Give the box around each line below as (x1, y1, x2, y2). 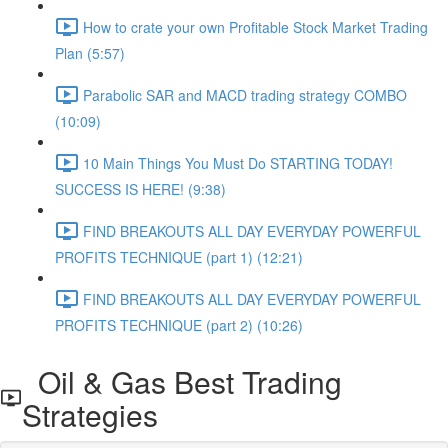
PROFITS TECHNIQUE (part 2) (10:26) (55, 315, 303, 335)
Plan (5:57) (55, 43, 125, 63)
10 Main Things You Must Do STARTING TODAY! (83, 152, 393, 173)
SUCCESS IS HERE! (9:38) (55, 179, 226, 199)
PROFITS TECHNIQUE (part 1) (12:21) (55, 247, 303, 267)
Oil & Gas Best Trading (22, 360, 343, 403)
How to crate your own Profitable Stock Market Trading (83, 16, 428, 37)
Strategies (22, 393, 159, 436)
